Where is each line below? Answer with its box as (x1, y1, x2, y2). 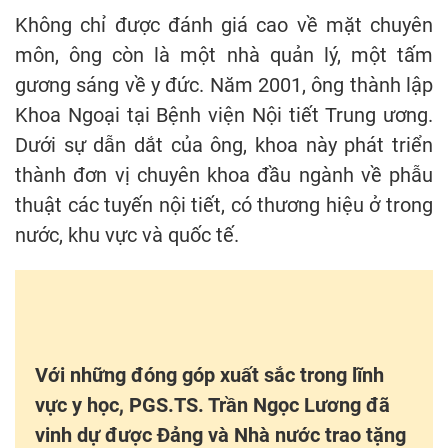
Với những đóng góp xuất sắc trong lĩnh (35, 362, 384, 387)
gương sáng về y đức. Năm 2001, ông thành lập (15, 72, 433, 97)
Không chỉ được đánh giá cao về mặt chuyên (15, 12, 433, 37)
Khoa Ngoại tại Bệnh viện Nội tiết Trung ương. (15, 102, 433, 127)
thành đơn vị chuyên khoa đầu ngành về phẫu (15, 162, 433, 187)
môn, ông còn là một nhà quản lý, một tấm (15, 42, 433, 67)
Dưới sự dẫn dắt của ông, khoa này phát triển (15, 132, 433, 157)
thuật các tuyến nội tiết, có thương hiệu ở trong (15, 192, 433, 217)
